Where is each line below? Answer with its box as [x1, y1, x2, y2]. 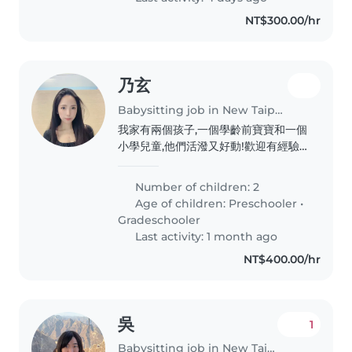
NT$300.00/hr [244, 13, 321, 27]
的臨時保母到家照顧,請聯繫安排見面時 [118, 155, 308, 170]
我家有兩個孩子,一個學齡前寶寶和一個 [118, 122, 308, 137]
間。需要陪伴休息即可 [118, 171, 229, 186]
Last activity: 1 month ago [132, 229, 278, 244]
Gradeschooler [118, 212, 201, 227]
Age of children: [132, 196, 229, 211]
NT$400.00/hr [243, 251, 321, 266]
